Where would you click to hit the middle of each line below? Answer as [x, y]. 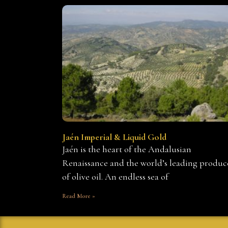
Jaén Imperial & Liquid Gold [114, 137]
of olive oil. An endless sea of [115, 176]
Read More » [79, 196]
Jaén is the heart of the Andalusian [127, 149]
